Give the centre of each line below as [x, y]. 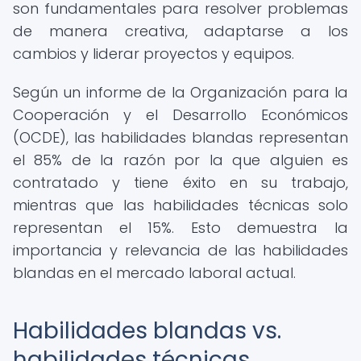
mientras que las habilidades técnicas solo [180, 205]
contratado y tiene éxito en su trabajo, [180, 183]
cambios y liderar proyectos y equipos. [154, 54]
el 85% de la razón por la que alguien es [180, 160]
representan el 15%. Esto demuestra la [180, 228]
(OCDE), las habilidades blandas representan [180, 137]
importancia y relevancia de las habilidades [180, 250]
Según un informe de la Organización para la [180, 92]
